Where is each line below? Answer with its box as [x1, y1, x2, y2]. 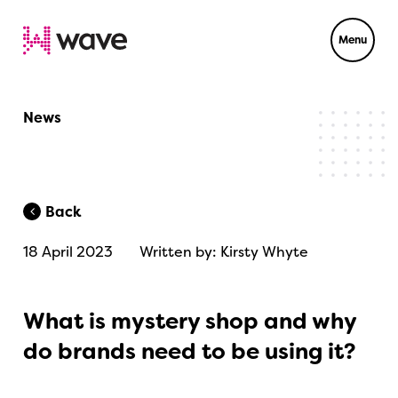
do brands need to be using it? [23, 337, 356, 366]
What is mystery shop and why [23, 306, 357, 336]
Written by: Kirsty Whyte [139, 242, 309, 261]
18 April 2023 [23, 242, 114, 261]
